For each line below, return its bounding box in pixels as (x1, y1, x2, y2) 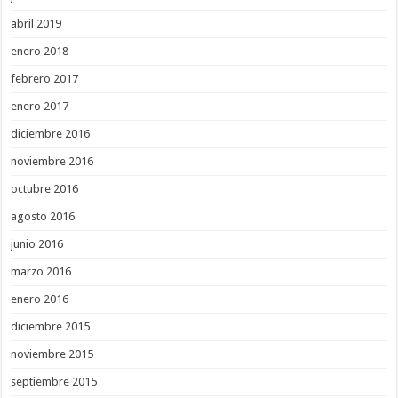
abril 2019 (11, 16, 62, 30)
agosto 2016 (11, 209, 76, 223)
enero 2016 (11, 291, 69, 306)
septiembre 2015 (11, 374, 98, 388)
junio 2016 (11, 236, 64, 251)
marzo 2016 (11, 264, 72, 278)
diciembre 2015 (11, 319, 91, 333)
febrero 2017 (11, 71, 79, 85)
